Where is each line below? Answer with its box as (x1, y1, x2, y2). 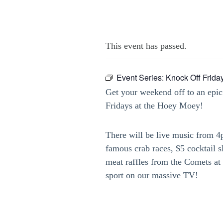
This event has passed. (106, 41, 187, 51)
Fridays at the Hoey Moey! (106, 101, 203, 111)
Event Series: (116, 72, 166, 83)
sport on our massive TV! (106, 170, 198, 180)
